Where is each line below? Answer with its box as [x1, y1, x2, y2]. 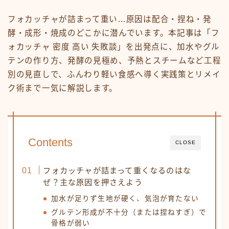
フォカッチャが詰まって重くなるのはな [43, 166, 191, 175]
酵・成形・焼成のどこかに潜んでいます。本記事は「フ [8, 29, 220, 38]
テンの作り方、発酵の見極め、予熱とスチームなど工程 [8, 56, 221, 65]
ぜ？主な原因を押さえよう [43, 178, 143, 187]
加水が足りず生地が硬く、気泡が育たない [51, 195, 199, 203]
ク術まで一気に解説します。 [8, 84, 118, 93]
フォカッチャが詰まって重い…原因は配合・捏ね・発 [8, 15, 212, 24]
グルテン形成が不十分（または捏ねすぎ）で [51, 209, 207, 217]
